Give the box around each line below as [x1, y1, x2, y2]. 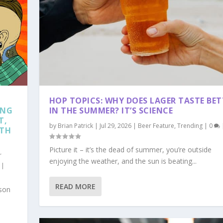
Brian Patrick [57, 121, 93, 130]
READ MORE [55, 181, 96, 191]
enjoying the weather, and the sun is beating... [49, 156, 197, 166]
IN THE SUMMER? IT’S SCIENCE [49, 105, 173, 116]
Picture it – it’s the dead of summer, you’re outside [49, 144, 212, 154]
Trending [177, 121, 203, 130]
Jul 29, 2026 [99, 121, 131, 130]
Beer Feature [137, 121, 174, 130]
